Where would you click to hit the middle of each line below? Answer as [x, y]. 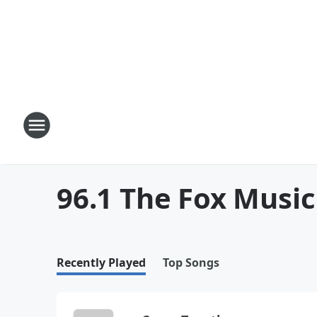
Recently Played [101, 263]
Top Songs [191, 263]
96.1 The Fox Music [186, 198]
